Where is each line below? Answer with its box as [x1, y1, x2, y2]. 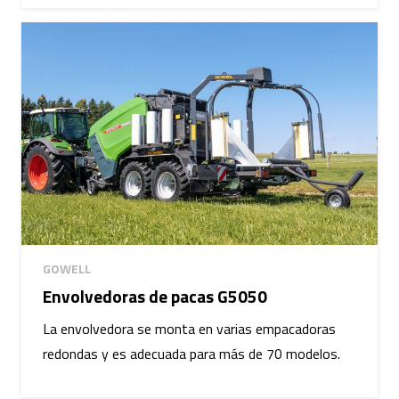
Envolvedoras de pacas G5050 [43, 283, 267, 309]
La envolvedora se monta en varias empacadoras [43, 318, 336, 340]
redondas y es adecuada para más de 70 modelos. [43, 343, 340, 365]
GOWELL [43, 259, 91, 279]
